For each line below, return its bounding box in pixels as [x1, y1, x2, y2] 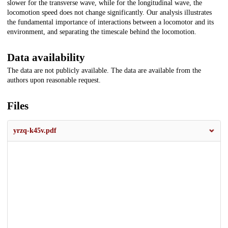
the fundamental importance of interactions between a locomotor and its [7, 18, 214, 26]
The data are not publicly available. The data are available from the [7, 67, 201, 75]
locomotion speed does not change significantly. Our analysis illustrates [7, 9, 212, 17]
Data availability [7, 51, 85, 64]
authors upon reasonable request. [7, 76, 101, 84]
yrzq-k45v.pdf [13, 127, 56, 135]
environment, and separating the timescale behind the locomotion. [7, 28, 196, 36]
